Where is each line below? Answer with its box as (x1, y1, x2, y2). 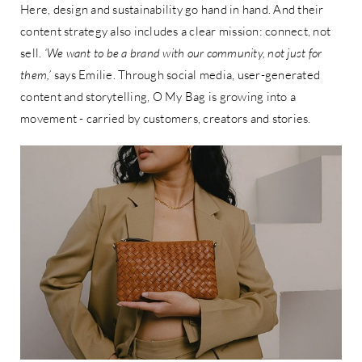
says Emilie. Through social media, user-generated (53, 66, 320, 82)
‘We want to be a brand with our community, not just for (44, 44, 322, 61)
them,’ (20, 66, 54, 82)
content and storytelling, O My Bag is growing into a (20, 88, 296, 104)
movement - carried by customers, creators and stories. (20, 110, 311, 126)
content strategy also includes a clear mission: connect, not (20, 23, 330, 39)
